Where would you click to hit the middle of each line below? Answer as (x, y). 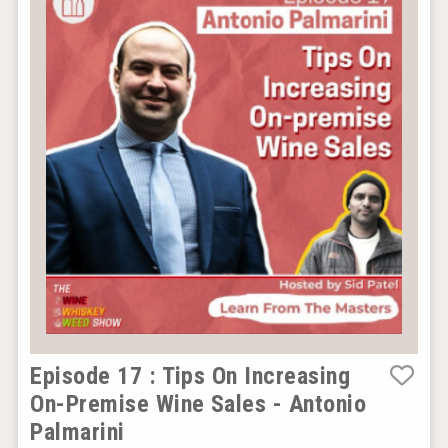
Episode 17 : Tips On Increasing (190, 375)
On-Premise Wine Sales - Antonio (198, 403)
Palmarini (77, 431)
